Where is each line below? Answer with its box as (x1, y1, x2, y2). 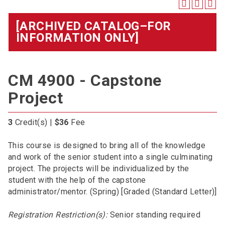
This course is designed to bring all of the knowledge (8, 141, 206, 150)
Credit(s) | (13, 118, 55, 127)
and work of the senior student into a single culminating (8, 152, 213, 162)
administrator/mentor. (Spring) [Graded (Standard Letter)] (8, 187, 217, 196)
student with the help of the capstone (8, 175, 146, 185)
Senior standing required (107, 210, 201, 219)
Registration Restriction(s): (8, 210, 108, 219)
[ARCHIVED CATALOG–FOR (16, 19, 171, 33)
